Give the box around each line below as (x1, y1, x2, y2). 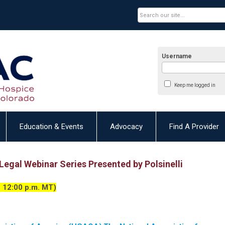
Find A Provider (169, 122, 219, 131)
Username (162, 52, 192, 60)
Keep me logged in (174, 82, 215, 88)
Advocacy (110, 122, 143, 131)
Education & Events (20, 122, 83, 131)
